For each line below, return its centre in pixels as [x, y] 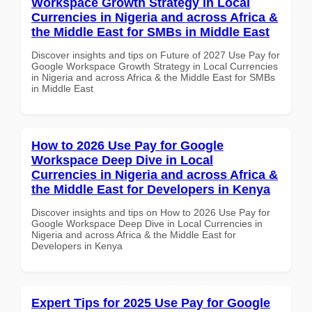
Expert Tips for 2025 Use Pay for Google [151, 303]
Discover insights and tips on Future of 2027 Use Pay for [156, 55]
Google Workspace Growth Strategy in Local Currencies [155, 66]
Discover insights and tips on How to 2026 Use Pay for [151, 212]
